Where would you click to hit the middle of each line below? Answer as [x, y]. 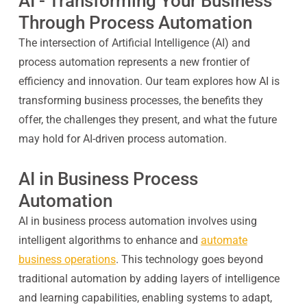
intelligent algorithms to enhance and [108, 240]
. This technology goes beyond [189, 259]
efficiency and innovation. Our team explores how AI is [149, 81]
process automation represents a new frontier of [134, 62]
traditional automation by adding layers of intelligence [149, 279]
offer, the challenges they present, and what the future [147, 120]
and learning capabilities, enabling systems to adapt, [145, 298]
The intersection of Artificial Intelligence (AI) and [134, 43]
